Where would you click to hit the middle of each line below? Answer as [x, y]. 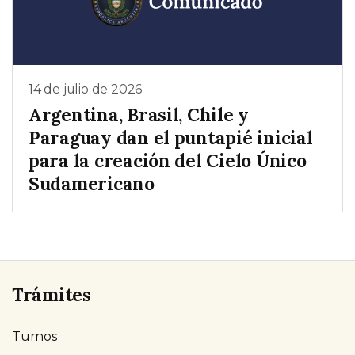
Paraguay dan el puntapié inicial [171, 137]
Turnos [34, 336]
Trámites [52, 294]
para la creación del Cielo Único [168, 160]
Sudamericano [92, 183]
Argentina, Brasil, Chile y [139, 114]
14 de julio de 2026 [86, 90]
